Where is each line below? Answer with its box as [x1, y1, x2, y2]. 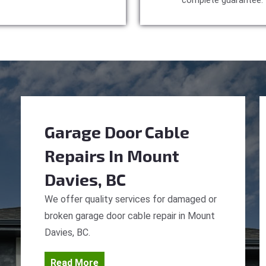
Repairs [45, 145, 105, 166]
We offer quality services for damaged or [45, 194, 217, 205]
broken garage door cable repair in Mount [45, 210, 215, 221]
